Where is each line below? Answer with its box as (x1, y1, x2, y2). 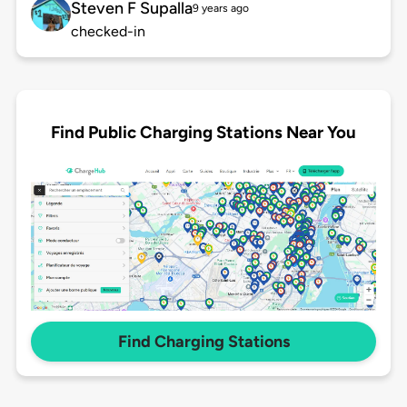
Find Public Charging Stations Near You (51, 121, 356, 143)
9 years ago (192, 2, 249, 15)
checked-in (70, 23, 145, 41)
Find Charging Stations (117, 332, 290, 352)
